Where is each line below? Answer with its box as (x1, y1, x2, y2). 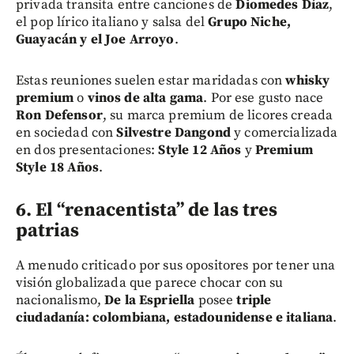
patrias (16, 219, 79, 243)
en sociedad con (16, 124, 117, 142)
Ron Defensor (16, 107, 103, 125)
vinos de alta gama (87, 89, 204, 107)
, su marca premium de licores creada (102, 107, 333, 125)
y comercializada (230, 124, 338, 142)
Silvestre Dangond (116, 124, 231, 142)
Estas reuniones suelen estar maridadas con (16, 72, 286, 90)
